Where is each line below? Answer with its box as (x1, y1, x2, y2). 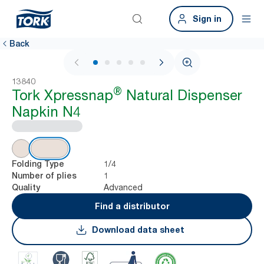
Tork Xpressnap (12, 87, 113, 104)
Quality (12, 183, 40, 192)
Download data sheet (91, 225, 184, 235)
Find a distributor (94, 201, 170, 211)
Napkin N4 (12, 103, 81, 120)
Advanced (104, 182, 143, 192)
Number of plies (12, 171, 77, 180)
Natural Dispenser (122, 87, 242, 104)
